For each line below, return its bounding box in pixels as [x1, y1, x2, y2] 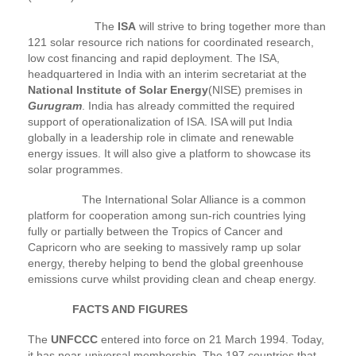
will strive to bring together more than [136, 19, 326, 33]
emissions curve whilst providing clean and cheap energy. [28, 272, 316, 285]
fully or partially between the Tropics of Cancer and [28, 224, 283, 238]
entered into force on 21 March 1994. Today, [98, 332, 324, 346]
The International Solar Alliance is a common [28, 192, 306, 206]
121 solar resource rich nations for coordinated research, [28, 35, 314, 48]
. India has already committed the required [82, 99, 295, 112]
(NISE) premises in [208, 83, 303, 96]
